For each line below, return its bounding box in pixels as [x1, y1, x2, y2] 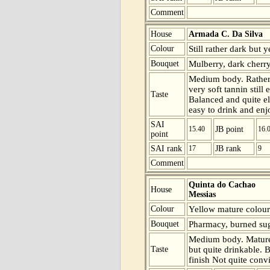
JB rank [215, 143, 241, 153]
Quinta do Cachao [189, 180, 256, 189]
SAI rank [151, 143, 182, 153]
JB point [215, 124, 243, 134]
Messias [189, 189, 216, 199]
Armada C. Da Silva [189, 29, 263, 39]
